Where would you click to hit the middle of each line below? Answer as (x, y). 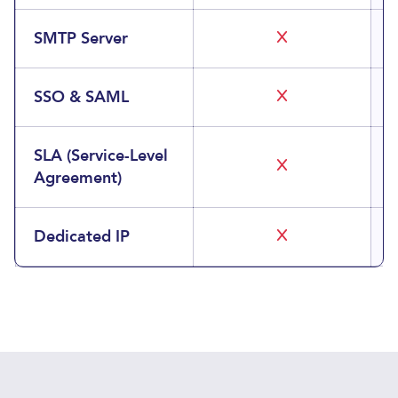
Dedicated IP (82, 237)
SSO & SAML (81, 97)
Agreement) (78, 178)
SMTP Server (81, 39)
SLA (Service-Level (101, 156)
